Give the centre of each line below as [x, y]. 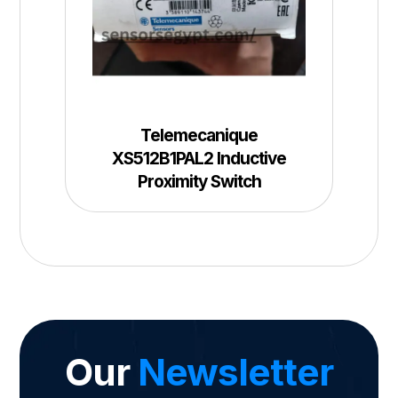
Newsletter [235, 371]
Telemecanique [199, 136]
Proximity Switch [199, 182]
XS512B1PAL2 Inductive [199, 159]
